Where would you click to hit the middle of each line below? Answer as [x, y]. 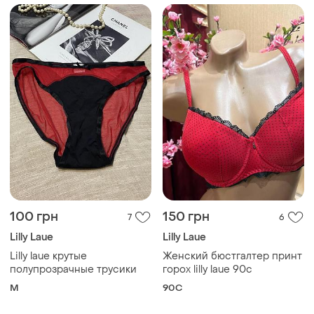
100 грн [34, 217]
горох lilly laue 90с [207, 270]
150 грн [186, 217]
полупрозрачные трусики [73, 270]
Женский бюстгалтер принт [232, 257]
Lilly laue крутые [48, 257]
